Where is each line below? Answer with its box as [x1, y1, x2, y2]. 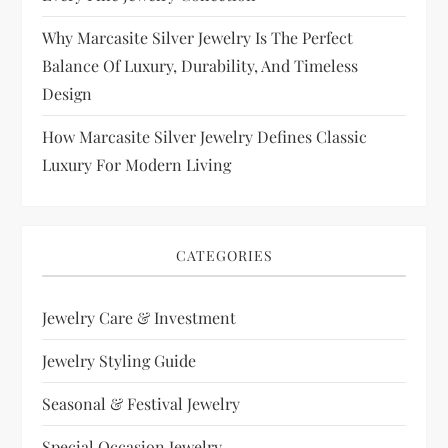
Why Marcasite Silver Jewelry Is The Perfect [42, 27, 354, 49]
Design [42, 83, 93, 105]
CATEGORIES [175, 246, 273, 266]
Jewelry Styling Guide [42, 350, 197, 372]
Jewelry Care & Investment [42, 307, 237, 329]
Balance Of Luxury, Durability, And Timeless [42, 55, 359, 77]
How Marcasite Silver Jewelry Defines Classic [42, 126, 368, 148]
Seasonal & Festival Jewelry [42, 393, 241, 415]
